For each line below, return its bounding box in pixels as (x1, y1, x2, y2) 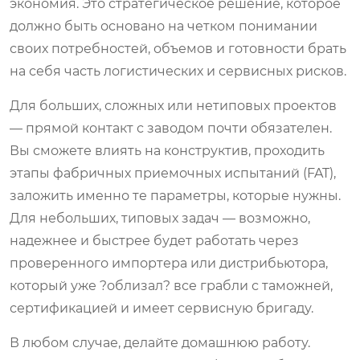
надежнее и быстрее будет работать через (10, 232, 299, 248)
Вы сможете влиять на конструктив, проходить (10, 142, 325, 158)
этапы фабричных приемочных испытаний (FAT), (10, 165, 336, 181)
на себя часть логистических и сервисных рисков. (10, 63, 346, 79)
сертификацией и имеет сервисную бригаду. (10, 300, 313, 316)
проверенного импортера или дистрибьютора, (10, 255, 328, 271)
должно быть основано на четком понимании (10, 18, 317, 34)
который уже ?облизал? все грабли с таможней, (10, 277, 333, 293)
